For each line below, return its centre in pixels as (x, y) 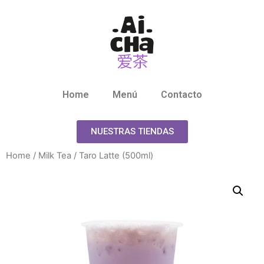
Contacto (181, 94)
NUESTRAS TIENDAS (132, 131)
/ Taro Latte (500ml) (112, 155)
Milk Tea (55, 155)
